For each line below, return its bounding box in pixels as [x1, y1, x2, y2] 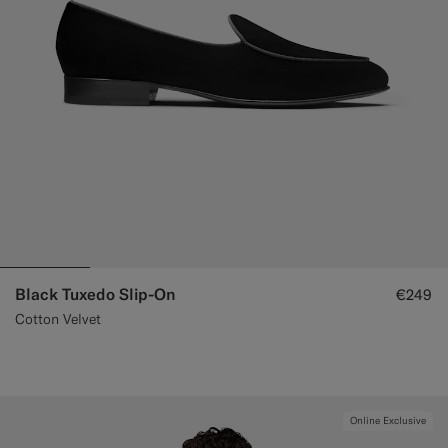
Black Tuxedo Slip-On [15, 284, 175, 305]
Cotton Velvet [15, 310, 101, 329]
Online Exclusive [350, 414, 426, 428]
